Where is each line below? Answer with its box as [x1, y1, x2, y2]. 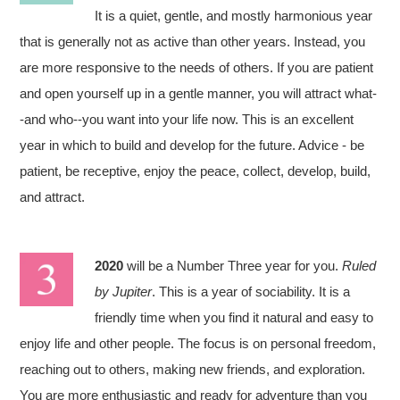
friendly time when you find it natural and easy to [95, 310, 374, 325]
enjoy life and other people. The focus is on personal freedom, [20, 336, 377, 351]
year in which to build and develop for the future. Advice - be [20, 137, 365, 153]
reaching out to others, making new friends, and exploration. [20, 362, 366, 377]
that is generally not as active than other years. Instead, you [20, 34, 366, 49]
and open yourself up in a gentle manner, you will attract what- [20, 86, 378, 101]
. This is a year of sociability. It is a [152, 284, 351, 299]
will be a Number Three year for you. [123, 258, 343, 273]
